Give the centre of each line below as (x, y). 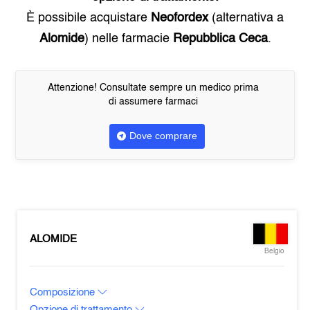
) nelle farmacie (128, 39)
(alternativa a (246, 18)
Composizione (64, 292)
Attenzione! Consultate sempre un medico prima (153, 88)
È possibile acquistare (89, 18)
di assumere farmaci (153, 102)
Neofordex (180, 18)
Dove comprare (163, 136)
